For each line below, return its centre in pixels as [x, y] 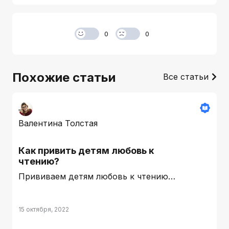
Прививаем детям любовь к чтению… [97, 176]
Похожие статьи [64, 77]
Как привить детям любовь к [86, 150]
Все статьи [186, 76]
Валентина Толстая [58, 123]
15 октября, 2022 [44, 209]
